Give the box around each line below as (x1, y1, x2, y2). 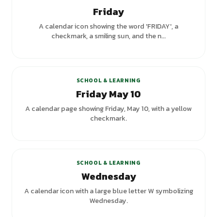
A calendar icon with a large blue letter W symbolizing (24, 186, 193, 196)
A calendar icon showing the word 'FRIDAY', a (39, 21, 178, 31)
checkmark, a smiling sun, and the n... (51, 31, 166, 41)
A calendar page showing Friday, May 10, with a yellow (25, 103, 192, 114)
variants (168, 132, 194, 141)
